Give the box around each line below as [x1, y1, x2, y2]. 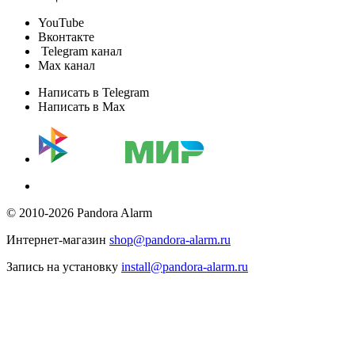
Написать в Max [38, 99, 125, 113]
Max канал [38, 58, 95, 72]
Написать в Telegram [38, 85, 149, 99]
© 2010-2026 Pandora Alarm [6, 205, 152, 219]
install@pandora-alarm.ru [121, 259, 248, 273]
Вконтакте [38, 29, 94, 44]
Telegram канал [38, 44, 122, 58]
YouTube [38, 15, 84, 29]
